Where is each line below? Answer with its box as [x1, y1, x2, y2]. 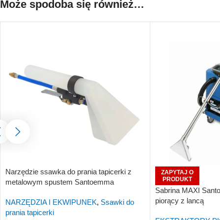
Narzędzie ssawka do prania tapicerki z [5, 167, 132, 176]
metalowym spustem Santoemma [5, 177, 114, 186]
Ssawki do [101, 197, 134, 206]
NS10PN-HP [5, 188, 47, 196]
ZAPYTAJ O [161, 168, 193, 176]
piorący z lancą [155, 196, 204, 205]
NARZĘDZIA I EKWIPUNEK [5, 197, 97, 206]
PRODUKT [163, 175, 192, 183]
